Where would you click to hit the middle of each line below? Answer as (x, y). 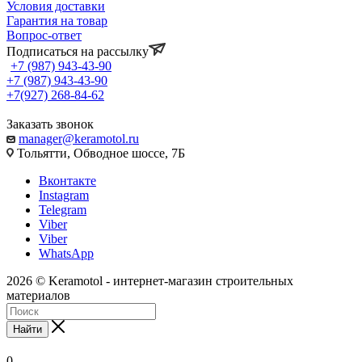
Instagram (64, 195)
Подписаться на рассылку (78, 51)
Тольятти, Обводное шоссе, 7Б (99, 153)
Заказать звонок (50, 124)
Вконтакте (67, 180)
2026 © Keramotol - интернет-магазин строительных (150, 280)
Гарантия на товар (57, 20)
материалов (38, 295)
